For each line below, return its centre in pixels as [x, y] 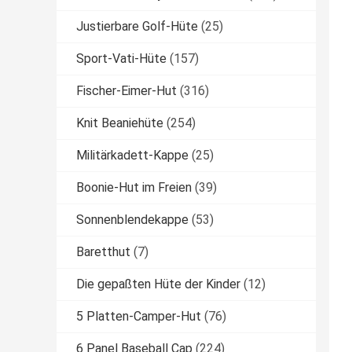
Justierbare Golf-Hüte [137, 27]
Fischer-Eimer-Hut [126, 91]
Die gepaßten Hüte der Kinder [158, 284]
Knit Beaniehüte [120, 123]
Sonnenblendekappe [132, 220]
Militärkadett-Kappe [132, 156]
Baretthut [103, 252]
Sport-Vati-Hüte [121, 59]
